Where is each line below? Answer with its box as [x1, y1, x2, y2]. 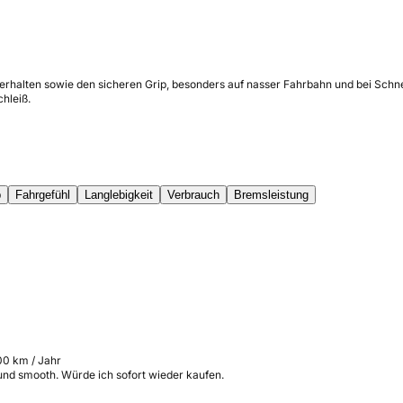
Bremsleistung [234, 188, 309, 201]
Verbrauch [167, 188, 219, 201]
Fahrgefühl [15, 188, 70, 201]
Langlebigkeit [85, 188, 153, 201]
